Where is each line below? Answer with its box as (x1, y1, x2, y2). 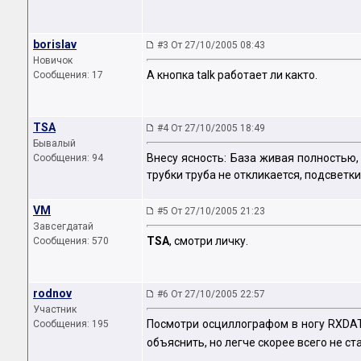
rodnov (33, 287, 72, 300)
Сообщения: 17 (33, 69, 103, 81)
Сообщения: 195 (33, 318, 109, 330)
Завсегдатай (33, 221, 93, 232)
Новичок (33, 55, 73, 66)
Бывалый (33, 138, 76, 149)
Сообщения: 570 (33, 235, 109, 247)
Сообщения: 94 (33, 152, 103, 164)
